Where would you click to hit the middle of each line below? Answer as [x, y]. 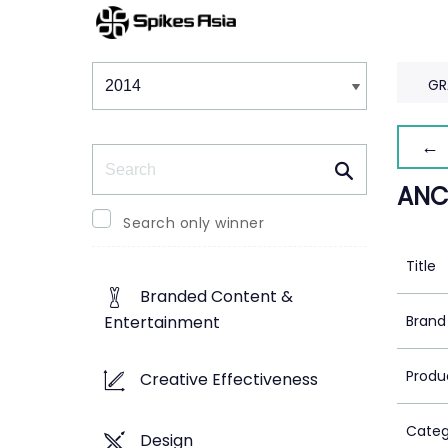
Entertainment [162, 323]
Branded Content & [216, 297]
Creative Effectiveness [229, 380]
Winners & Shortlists [186, 60]
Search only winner [193, 223]
